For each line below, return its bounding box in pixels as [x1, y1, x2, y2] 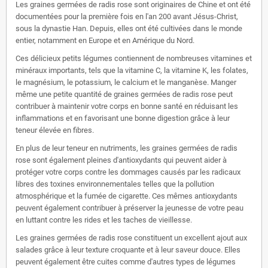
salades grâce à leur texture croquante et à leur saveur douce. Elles [16, 245, 240, 254]
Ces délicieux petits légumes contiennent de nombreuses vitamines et [16, 53, 252, 63]
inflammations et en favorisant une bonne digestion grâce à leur [16, 113, 230, 123]
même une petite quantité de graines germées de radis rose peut [16, 89, 233, 99]
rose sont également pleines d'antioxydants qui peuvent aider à [16, 155, 227, 165]
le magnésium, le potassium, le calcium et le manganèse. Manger [16, 77, 236, 87]
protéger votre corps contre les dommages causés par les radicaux [16, 167, 240, 176]
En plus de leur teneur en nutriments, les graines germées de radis [16, 143, 237, 153]
